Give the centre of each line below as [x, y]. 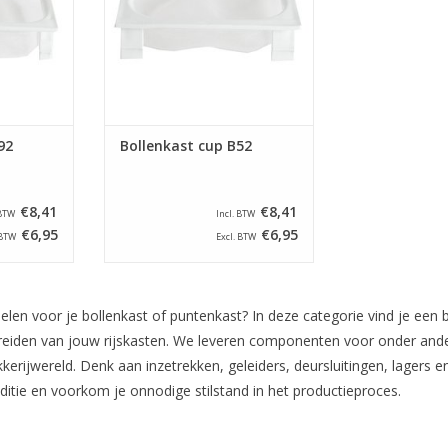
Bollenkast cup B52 [186, 146]
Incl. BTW [235, 214]
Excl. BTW [236, 237]
